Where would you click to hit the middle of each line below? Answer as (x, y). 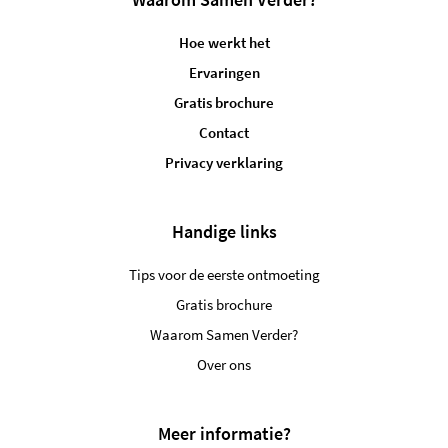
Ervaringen (224, 72)
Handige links (224, 231)
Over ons (224, 364)
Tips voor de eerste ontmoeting (224, 274)
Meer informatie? (224, 433)
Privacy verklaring (224, 162)
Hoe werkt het (224, 42)
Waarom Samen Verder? (224, 334)
